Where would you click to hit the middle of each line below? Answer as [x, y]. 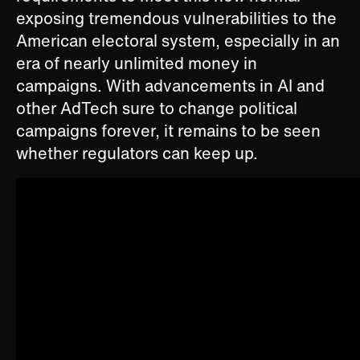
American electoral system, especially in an [178, 41]
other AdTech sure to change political [157, 108]
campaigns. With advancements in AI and [170, 86]
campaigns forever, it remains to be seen [168, 131]
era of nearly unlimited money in [137, 63]
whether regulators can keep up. [137, 153]
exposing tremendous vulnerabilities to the [176, 18]
